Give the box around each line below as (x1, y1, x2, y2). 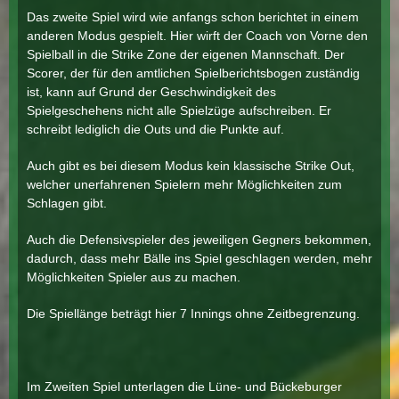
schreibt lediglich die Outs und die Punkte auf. (27, 122, 284, 136)
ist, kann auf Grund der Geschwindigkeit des (27, 85, 276, 99)
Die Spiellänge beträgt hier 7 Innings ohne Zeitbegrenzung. (27, 306, 360, 321)
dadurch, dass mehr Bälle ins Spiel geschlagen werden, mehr (27, 251, 372, 265)
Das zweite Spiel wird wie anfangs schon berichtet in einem (27, 10, 359, 24)
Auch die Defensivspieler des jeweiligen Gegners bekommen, (27, 232, 371, 247)
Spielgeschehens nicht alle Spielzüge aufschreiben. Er (27, 103, 331, 118)
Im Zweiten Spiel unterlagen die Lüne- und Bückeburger (27, 379, 342, 394)
